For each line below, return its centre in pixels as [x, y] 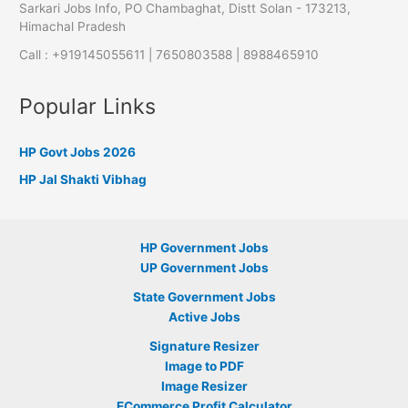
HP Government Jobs [204, 248]
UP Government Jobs [204, 268]
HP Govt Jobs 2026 [78, 152]
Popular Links [88, 106]
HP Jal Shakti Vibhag [83, 179]
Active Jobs [204, 317]
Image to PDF [204, 367]
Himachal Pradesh [73, 27]
